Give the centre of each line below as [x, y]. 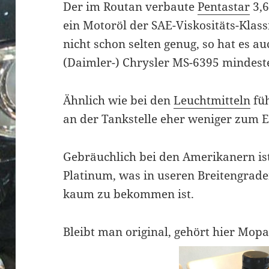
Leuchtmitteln [212, 101]
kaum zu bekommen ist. [129, 194]
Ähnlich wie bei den [119, 101]
